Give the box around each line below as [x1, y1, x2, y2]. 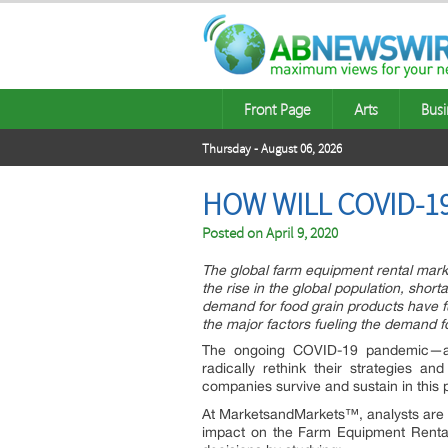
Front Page [244, 99, 311, 119]
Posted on [202, 224, 266, 243]
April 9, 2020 [266, 224, 338, 243]
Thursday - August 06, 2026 [202, 141, 342, 157]
